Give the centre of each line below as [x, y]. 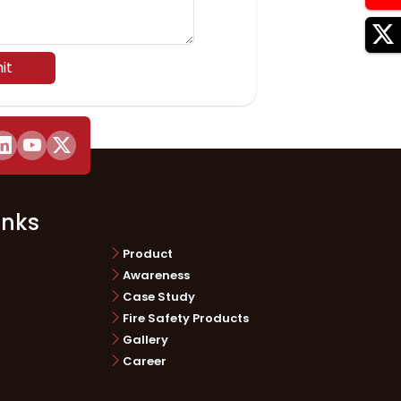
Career [144, 361]
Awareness [156, 275]
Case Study [158, 296]
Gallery [145, 339]
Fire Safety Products [185, 318]
